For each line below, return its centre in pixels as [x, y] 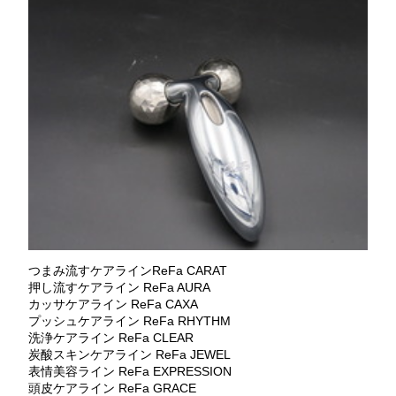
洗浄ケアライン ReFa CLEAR [110, 337]
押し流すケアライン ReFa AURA [119, 287]
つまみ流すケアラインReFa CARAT [127, 270]
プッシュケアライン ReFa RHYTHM [129, 320]
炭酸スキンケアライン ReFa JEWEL [129, 354]
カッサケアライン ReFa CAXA [113, 304]
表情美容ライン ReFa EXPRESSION [129, 371]
